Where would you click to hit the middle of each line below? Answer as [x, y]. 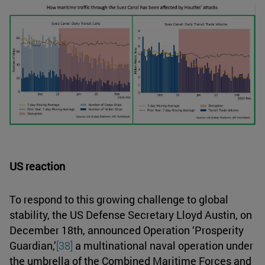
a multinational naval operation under [163, 245]
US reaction [37, 166]
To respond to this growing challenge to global [119, 199]
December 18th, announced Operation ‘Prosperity [127, 230]
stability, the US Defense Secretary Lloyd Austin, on [131, 214]
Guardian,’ [33, 245]
